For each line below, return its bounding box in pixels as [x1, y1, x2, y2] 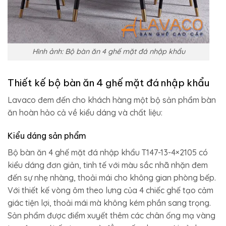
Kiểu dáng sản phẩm [8, 130, 86, 141]
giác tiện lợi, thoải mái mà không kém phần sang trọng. [8, 197, 211, 208]
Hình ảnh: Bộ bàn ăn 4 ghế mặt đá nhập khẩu [32, 47, 185, 56]
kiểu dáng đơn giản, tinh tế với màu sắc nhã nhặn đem [8, 159, 208, 170]
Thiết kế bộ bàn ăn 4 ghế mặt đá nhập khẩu [8, 77, 209, 89]
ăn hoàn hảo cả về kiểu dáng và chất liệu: [8, 107, 162, 118]
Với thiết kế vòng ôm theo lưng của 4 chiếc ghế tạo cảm [8, 185, 213, 195]
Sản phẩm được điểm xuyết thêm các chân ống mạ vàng [8, 210, 215, 220]
